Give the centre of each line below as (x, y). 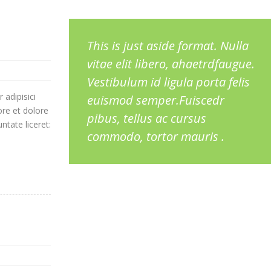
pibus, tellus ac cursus (147, 119)
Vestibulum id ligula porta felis (168, 82)
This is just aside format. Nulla (168, 46)
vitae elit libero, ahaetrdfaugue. (171, 64)
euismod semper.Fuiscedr (156, 100)
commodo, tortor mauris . (156, 137)
